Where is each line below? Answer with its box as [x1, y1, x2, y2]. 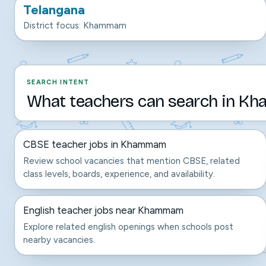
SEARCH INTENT [27, 78, 90, 86]
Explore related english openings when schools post [23, 221, 233, 232]
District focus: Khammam [23, 20, 126, 31]
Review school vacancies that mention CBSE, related [23, 156, 240, 166]
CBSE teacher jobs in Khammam [23, 138, 166, 150]
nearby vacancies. [23, 235, 95, 245]
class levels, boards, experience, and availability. [23, 169, 215, 179]
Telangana [23, 2, 85, 18]
